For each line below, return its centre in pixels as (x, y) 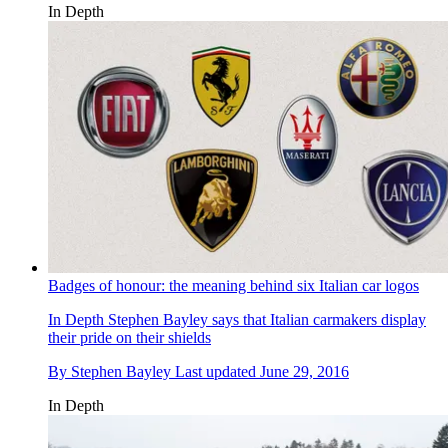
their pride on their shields (129, 337)
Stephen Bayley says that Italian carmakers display (265, 319)
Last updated (217, 371)
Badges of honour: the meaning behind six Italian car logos (233, 285)
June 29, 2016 (304, 371)
